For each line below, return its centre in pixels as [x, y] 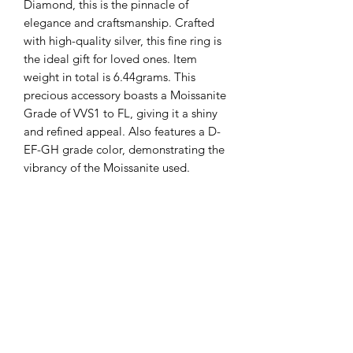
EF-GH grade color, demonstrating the [124, 149]
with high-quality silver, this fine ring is [123, 40]
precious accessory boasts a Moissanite [125, 95]
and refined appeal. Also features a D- [122, 131]
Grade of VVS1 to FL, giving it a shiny [121, 113]
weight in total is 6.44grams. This [110, 76]
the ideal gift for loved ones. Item [110, 58]
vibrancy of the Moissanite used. [107, 167]
